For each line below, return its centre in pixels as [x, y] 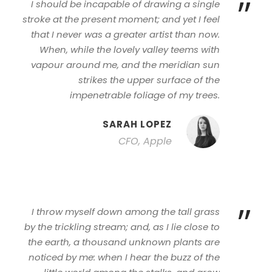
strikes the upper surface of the [149, 80]
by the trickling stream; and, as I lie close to [122, 227]
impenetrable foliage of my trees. [145, 95]
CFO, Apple [145, 141]
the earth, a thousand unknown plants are [124, 242]
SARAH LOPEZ [137, 124]
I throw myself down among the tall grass [126, 212]
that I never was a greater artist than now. [125, 34]
